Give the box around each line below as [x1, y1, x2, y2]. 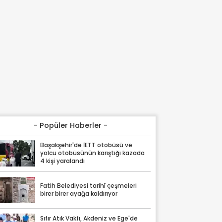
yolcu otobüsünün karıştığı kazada [40, 149, 145, 158]
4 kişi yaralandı [40, 157, 85, 166]
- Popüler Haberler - [34, 120, 108, 130]
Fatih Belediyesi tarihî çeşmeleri [40, 182, 137, 190]
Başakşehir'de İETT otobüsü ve [40, 141, 133, 150]
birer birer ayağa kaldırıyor [40, 190, 118, 198]
